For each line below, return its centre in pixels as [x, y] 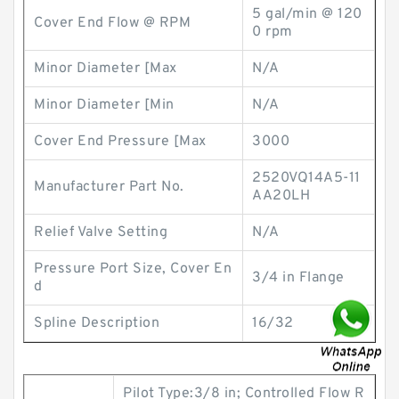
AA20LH [281, 196]
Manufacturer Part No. [109, 187]
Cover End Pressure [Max [120, 142]
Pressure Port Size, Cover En [133, 269]
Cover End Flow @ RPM [112, 23]
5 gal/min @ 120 [307, 14]
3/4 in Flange [298, 278]
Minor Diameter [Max [106, 69]
